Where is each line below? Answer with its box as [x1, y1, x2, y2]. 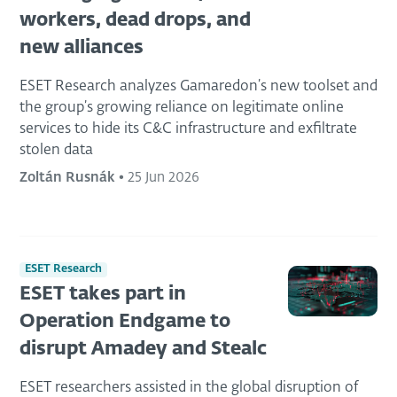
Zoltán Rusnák [19, 170, 115, 184]
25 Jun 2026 [128, 170, 199, 184]
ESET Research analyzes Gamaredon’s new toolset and [19, 79, 378, 94]
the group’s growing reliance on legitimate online [19, 100, 344, 115]
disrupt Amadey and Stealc [19, 340, 267, 360]
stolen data [19, 143, 93, 158]
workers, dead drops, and [19, 11, 251, 30]
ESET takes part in [19, 285, 186, 305]
